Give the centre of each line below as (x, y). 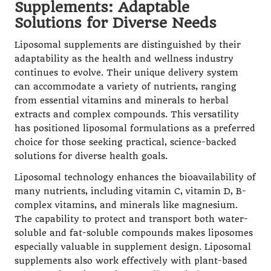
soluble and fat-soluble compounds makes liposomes (134, 233)
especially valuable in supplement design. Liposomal (133, 247)
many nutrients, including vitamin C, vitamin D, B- (130, 191)
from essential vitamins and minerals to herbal (122, 100)
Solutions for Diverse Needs (116, 23)
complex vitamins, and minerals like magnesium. (126, 205)
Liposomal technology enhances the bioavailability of (135, 177)
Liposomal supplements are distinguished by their (128, 45)
